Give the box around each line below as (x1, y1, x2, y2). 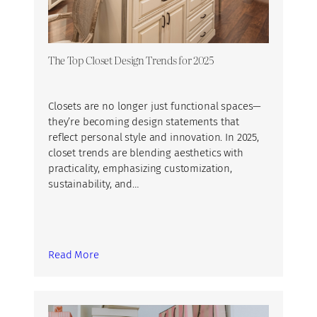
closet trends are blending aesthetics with (48, 146, 243, 160)
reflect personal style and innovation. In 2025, (48, 131, 259, 144)
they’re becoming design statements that (48, 115, 240, 129)
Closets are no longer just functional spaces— (48, 100, 262, 113)
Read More (48, 248, 99, 262)
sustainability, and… (48, 178, 139, 191)
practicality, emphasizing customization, (48, 162, 232, 175)
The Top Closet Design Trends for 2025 (48, 52, 214, 69)
